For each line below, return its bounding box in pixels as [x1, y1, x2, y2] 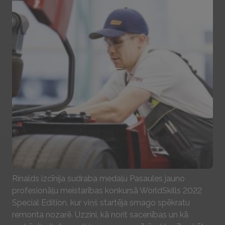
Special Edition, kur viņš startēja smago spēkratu [12, 198, 190, 207]
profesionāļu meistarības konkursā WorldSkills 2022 [12, 186, 202, 195]
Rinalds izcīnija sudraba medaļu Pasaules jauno [12, 174, 185, 183]
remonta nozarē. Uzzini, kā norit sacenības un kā [12, 210, 188, 219]
